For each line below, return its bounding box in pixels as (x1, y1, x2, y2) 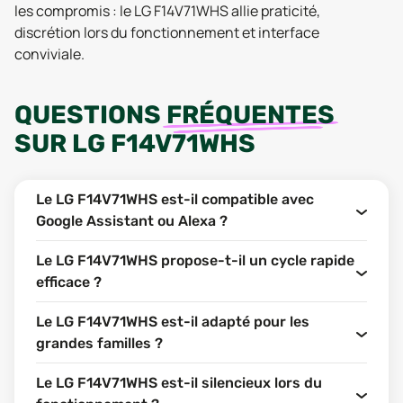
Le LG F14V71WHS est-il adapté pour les (36, 313, 309, 330)
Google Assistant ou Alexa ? (36, 212, 228, 229)
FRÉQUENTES (166, 100, 335, 130)
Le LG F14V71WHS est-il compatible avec (36, 191, 314, 208)
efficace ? (36, 273, 102, 291)
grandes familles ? (36, 335, 163, 352)
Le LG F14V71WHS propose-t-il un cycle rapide (36, 252, 354, 269)
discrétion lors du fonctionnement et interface (14, 22, 319, 42)
